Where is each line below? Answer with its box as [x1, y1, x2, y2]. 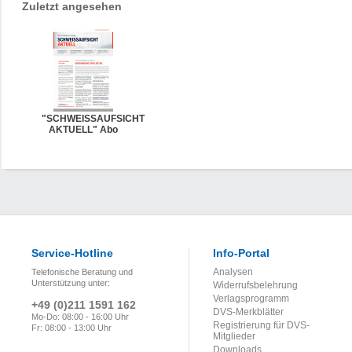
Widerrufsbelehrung [213, 280, 298, 291]
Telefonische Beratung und [31, 267, 133, 277]
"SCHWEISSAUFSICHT [42, 113, 145, 124]
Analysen [213, 266, 253, 277]
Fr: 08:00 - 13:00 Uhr [31, 323, 112, 332]
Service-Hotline [31, 247, 113, 259]
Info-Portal [213, 247, 269, 259]
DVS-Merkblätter [213, 306, 284, 317]
